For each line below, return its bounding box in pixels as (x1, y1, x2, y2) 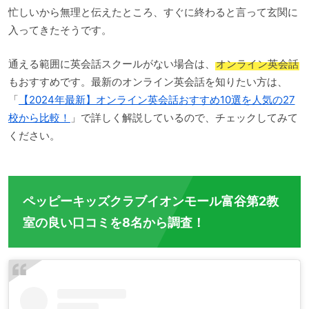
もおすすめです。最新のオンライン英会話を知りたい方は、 (8, 74, 288, 88)
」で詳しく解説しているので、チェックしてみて (70, 110, 298, 124)
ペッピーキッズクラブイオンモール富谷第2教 (23, 193, 279, 208)
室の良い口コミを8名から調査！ (23, 215, 205, 230)
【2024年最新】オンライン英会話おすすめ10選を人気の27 (18, 92, 295, 106)
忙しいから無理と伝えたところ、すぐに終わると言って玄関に (8, 6, 298, 19)
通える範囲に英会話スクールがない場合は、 (8, 57, 215, 70)
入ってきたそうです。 (8, 23, 112, 37)
